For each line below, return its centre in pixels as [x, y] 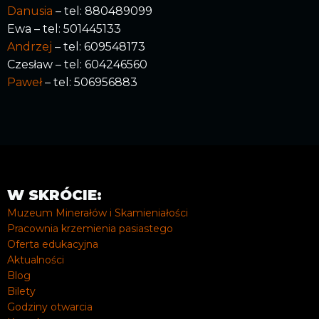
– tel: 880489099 [103, 11]
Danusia [30, 11]
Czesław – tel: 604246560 [77, 65]
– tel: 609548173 [99, 47]
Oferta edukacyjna [53, 244]
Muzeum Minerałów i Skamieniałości [98, 213]
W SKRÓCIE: [54, 195]
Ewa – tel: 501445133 [64, 29]
